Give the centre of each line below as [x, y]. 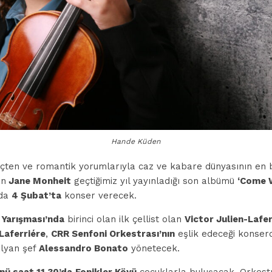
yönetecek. [154, 248]
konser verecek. [99, 195]
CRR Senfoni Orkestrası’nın [113, 233]
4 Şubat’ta [36, 195]
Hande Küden [136, 142]
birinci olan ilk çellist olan [124, 219]
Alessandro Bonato [83, 248]
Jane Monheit [39, 181]
